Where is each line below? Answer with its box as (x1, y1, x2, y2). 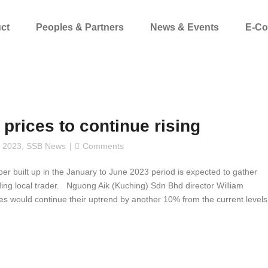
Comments (83, 141, 124, 151)
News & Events (150, 22, 219, 33)
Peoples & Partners (36, 22, 124, 33)
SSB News (26, 141, 66, 151)
